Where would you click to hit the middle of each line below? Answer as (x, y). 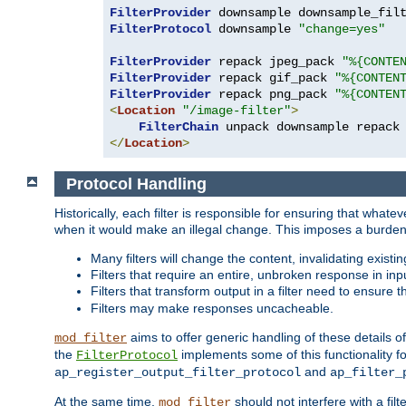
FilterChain (179, 126)
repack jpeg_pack (276, 61)
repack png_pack (273, 94)
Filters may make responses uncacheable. (212, 309)
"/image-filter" (237, 110)
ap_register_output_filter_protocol (178, 373)
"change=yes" (342, 29)
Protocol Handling (136, 184)
